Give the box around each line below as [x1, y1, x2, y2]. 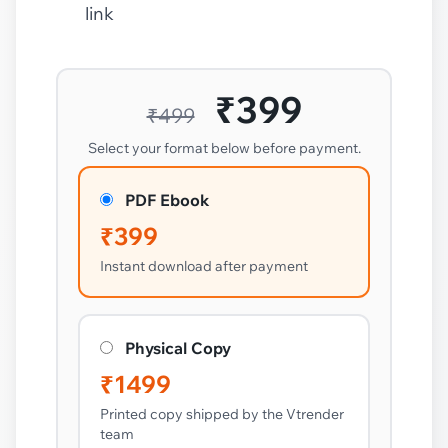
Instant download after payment [100, 256, 308, 275]
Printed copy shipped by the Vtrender [100, 404, 344, 423]
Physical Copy [125, 337, 231, 358]
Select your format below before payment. [87, 138, 361, 157]
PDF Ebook [125, 189, 209, 210]
